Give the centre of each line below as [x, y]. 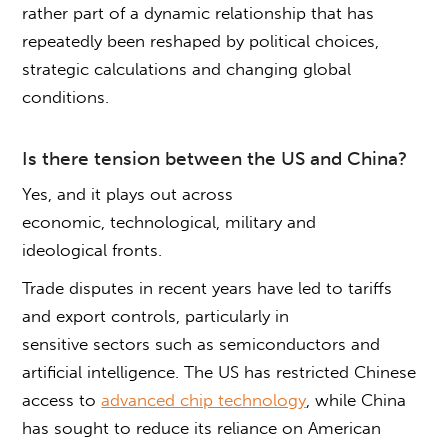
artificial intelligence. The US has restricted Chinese [219, 371]
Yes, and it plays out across [128, 193]
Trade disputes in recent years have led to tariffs [207, 287]
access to [62, 399]
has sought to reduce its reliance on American [202, 427]
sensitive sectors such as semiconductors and [201, 343]
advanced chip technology [204, 399]
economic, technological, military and [169, 221]
